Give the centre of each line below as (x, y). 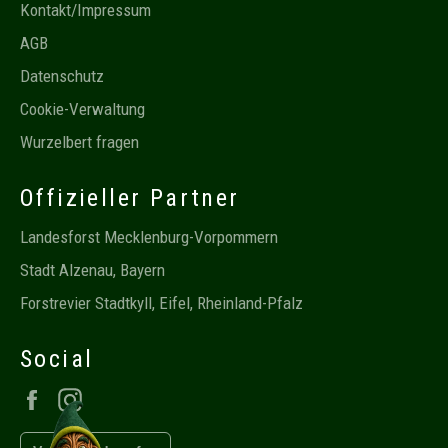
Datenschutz (62, 75)
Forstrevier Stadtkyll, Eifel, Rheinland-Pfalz (161, 303)
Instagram (124, 397)
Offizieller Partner (130, 197)
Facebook (84, 397)
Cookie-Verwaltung (82, 108)
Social (57, 359)
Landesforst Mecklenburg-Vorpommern (149, 237)
